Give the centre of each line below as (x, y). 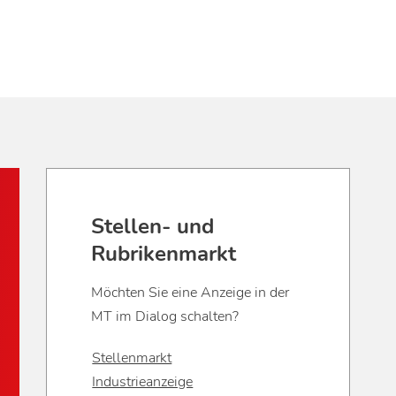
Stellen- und (153, 227)
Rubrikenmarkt (164, 254)
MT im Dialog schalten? (165, 317)
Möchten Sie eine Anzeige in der (190, 293)
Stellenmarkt (132, 358)
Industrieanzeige (143, 382)
